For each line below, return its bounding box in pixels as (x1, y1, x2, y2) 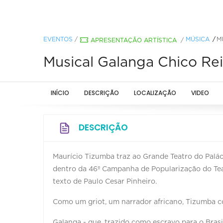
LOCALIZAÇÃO (134, 88, 176, 97)
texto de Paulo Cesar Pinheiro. (53, 178, 157, 185)
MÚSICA (186, 36, 210, 42)
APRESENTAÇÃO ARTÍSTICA (91, 37, 177, 43)
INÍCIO (51, 88, 69, 97)
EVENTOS (43, 36, 73, 42)
